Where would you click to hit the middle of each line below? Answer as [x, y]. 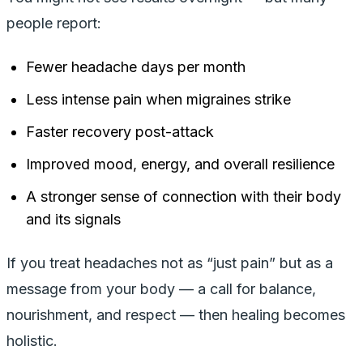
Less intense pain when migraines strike [158, 99]
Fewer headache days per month [136, 66]
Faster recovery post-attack [120, 131]
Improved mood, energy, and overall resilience [180, 164]
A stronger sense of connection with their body [184, 196]
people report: [54, 23]
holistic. [32, 340]
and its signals [73, 219]
